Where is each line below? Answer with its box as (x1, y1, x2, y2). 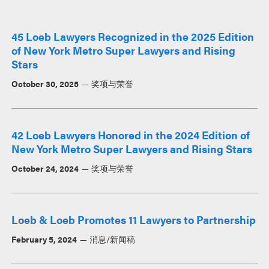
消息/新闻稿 (89, 232, 135, 245)
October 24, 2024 (11, 162, 79, 174)
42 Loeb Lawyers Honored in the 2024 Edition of (11, 127, 250, 142)
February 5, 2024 (11, 232, 77, 245)
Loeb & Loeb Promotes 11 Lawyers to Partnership (11, 211, 256, 227)
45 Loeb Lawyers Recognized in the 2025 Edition (11, 28, 255, 44)
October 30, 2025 (11, 77, 79, 89)
